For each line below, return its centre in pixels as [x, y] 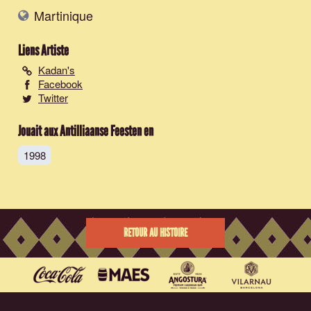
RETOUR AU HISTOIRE [155, 233]
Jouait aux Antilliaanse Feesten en [86, 132]
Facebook [60, 84]
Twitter [53, 98]
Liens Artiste [43, 51]
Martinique [62, 16]
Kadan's [57, 70]
